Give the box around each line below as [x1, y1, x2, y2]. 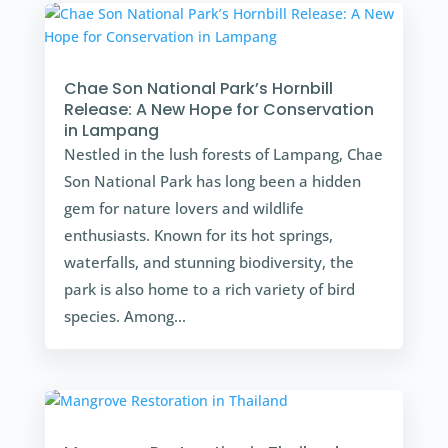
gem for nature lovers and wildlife [63, 197, 304, 218]
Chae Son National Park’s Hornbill [63, 76, 333, 100]
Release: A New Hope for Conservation [63, 97, 374, 121]
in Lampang [63, 118, 159, 142]
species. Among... [63, 305, 186, 326]
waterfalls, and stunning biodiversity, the [63, 251, 354, 272]
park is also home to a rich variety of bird [63, 278, 355, 299]
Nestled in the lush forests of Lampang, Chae [63, 143, 383, 164]
